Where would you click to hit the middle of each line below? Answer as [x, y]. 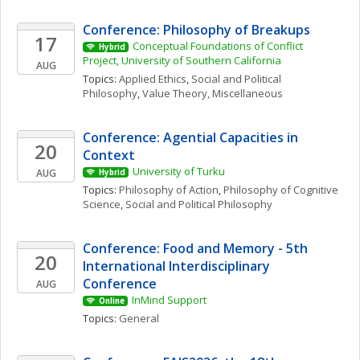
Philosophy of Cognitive [281, 190]
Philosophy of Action [169, 190]
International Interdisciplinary [176, 266]
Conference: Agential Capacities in [190, 137]
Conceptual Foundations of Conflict [217, 46]
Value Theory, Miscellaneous [213, 93]
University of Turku [178, 171]
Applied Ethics [153, 79]
